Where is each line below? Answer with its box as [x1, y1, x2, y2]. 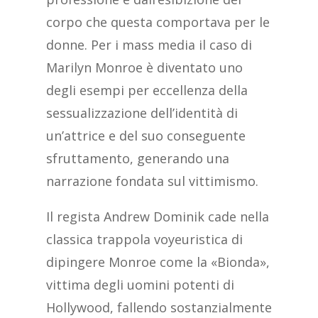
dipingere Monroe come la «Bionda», [45, 253, 270, 271]
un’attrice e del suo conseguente [45, 127, 246, 145]
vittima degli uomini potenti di [45, 276, 234, 294]
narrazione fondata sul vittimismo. [45, 172, 262, 190]
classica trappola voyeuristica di [45, 231, 243, 248]
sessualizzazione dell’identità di [45, 104, 238, 122]
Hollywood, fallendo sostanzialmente [45, 299, 272, 317]
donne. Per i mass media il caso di [45, 36, 252, 54]
